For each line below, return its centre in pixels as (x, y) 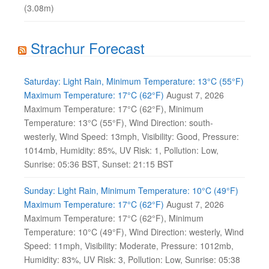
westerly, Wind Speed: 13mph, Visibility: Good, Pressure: (131, 136)
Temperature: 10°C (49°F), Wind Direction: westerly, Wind (134, 232)
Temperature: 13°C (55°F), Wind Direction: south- (119, 122)
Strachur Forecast (88, 48)
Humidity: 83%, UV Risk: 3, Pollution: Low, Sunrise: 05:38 (132, 259)
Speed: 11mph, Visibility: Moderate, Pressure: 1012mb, (129, 246)
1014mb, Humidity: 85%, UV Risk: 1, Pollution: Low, (121, 150)
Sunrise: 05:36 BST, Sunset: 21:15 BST (99, 164)
